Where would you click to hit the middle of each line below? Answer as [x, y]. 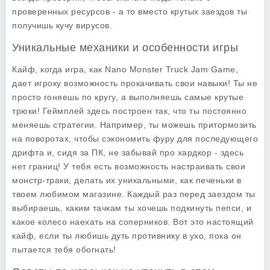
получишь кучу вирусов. [62, 25]
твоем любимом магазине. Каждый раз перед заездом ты [134, 194]
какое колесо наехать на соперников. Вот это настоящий [133, 222]
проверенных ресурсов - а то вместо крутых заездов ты [130, 11]
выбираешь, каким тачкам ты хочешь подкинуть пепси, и [132, 208]
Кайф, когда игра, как [58, 69]
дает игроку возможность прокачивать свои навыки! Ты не [135, 83]
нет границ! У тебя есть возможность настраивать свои [129, 166]
